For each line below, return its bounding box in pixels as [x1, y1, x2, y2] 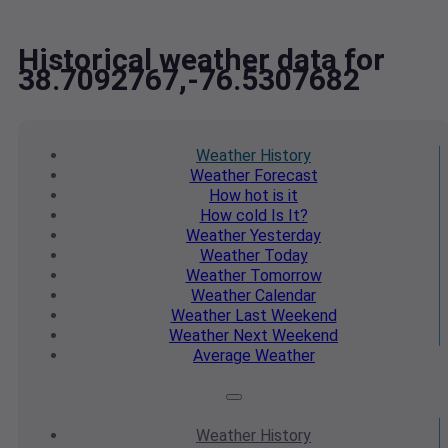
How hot [209, 186, 269, 206]
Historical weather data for [18, 42, 385, 78]
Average [193, 346, 251, 366]
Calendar [251, 286, 316, 306]
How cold [199, 206, 267, 226]
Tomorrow [245, 266, 322, 286]
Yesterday [246, 226, 321, 246]
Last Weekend [230, 306, 337, 326]
